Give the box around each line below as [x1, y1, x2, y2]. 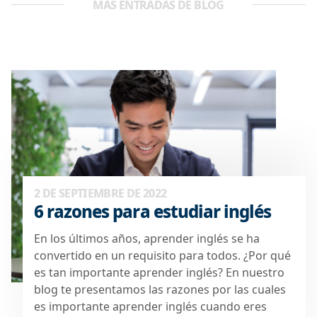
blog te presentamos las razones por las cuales [34, 281, 286, 297]
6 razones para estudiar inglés [34, 199, 272, 223]
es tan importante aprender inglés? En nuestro [34, 264, 284, 280]
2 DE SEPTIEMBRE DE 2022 [34, 185, 167, 201]
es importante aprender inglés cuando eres [34, 298, 267, 314]
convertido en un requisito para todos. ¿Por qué [34, 247, 291, 263]
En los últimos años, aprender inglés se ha [34, 230, 260, 246]
